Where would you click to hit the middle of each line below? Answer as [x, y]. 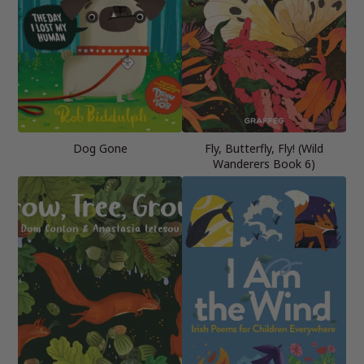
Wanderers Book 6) [264, 163]
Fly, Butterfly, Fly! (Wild [264, 148]
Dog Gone [100, 148]
